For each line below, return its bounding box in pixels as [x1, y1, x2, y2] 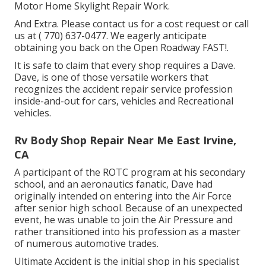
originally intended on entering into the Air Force [14, 189, 232, 202]
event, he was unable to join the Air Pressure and [14, 213, 233, 226]
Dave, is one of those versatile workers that [14, 70, 208, 84]
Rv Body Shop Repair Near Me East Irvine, [14, 132, 236, 147]
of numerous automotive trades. [14, 236, 159, 250]
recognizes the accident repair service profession [14, 82, 233, 96]
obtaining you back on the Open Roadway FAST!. [14, 40, 229, 54]
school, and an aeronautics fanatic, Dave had [14, 177, 213, 191]
